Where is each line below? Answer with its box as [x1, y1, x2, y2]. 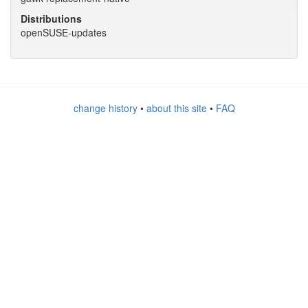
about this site [146, 101, 207, 115]
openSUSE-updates [21, 25, 107, 39]
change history [73, 101, 137, 115]
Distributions [21, 12, 82, 25]
